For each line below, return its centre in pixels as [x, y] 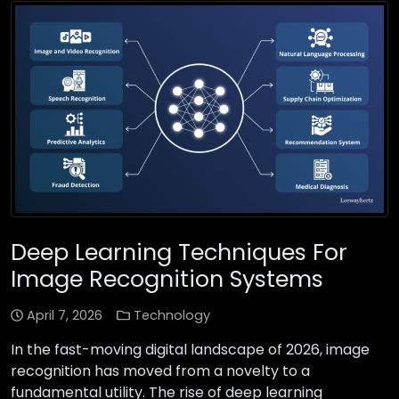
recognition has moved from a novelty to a [160, 371]
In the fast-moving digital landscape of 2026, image [190, 350]
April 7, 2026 [65, 316]
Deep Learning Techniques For [179, 252]
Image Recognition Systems [167, 279]
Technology [171, 316]
